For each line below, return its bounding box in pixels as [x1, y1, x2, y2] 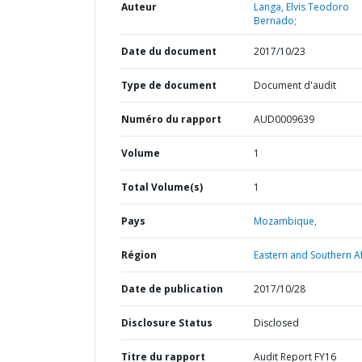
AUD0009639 [253, 112, 314, 126]
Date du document [121, 44, 217, 58]
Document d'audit [253, 78, 336, 92]
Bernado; [253, 14, 297, 27]
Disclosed [253, 316, 299, 330]
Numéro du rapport [121, 112, 221, 126]
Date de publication [121, 282, 223, 296]
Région [121, 248, 157, 262]
